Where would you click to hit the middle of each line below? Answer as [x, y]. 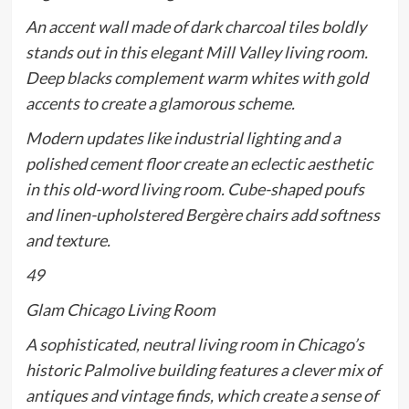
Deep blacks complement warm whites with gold [196, 78]
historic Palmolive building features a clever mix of [203, 370]
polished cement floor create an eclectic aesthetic [199, 164]
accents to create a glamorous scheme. [160, 104]
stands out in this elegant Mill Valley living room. [196, 52]
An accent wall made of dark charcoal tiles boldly [195, 27]
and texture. [68, 241]
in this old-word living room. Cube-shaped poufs [194, 189]
